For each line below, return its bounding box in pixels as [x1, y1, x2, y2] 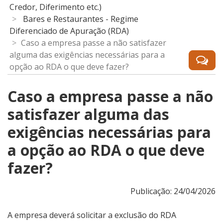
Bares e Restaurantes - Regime [23, 13, 138, 25]
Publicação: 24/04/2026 [130, 186, 216, 197]
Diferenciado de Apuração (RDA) [9, 25, 129, 37]
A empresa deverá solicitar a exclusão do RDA [7, 210, 176, 221]
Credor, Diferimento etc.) [9, 1, 102, 13]
